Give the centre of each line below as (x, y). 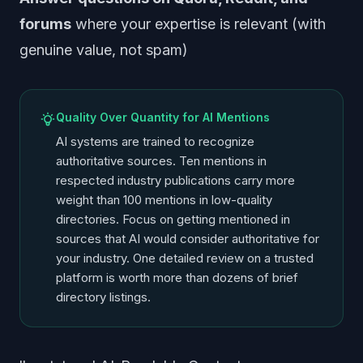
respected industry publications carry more (175, 180)
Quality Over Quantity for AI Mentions (163, 117)
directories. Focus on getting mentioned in (173, 219)
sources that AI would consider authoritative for (188, 239)
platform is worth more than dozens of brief (177, 278)
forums (45, 24)
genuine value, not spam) (104, 50)
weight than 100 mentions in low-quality (164, 200)
